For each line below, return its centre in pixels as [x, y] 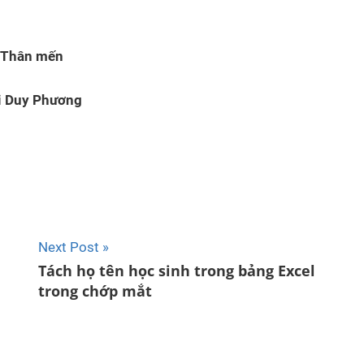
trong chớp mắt [95, 291]
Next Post [69, 247]
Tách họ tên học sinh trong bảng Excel [177, 271]
